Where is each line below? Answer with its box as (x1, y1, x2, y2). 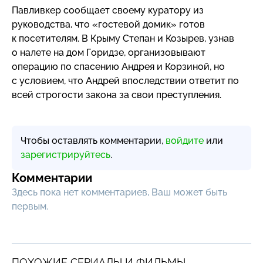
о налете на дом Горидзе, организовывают (12, 46, 205, 58)
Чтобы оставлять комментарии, (21, 134, 166, 146)
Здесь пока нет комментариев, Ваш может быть (12, 186, 227, 198)
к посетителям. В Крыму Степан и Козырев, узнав (12, 32, 234, 44)
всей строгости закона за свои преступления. (12, 89, 221, 100)
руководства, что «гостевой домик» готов (12, 18, 205, 30)
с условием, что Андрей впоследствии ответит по (12, 75, 239, 86)
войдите (166, 134, 204, 146)
